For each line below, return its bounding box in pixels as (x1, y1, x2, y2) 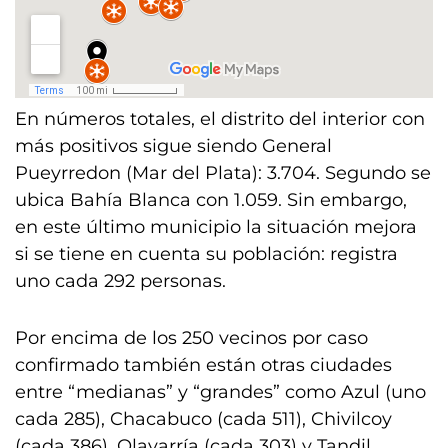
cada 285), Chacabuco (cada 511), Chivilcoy (15, 408, 392, 430)
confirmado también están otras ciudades (15, 354, 392, 376)
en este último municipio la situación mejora (15, 216, 417, 238)
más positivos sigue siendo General (15, 135, 332, 157)
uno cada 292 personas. (15, 270, 226, 292)
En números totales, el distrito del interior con (15, 108, 425, 130)
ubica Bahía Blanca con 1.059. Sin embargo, (15, 189, 407, 211)
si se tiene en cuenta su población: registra (15, 243, 398, 265)
